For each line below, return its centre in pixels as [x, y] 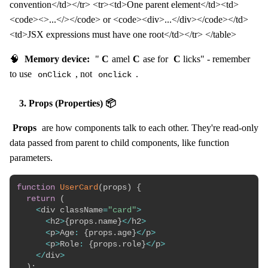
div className [72, 210]
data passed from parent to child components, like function [119, 143]
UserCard [79, 188]
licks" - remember [217, 59]
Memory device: [57, 59]
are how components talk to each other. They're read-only [149, 128]
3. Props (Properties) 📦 [68, 103]
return [41, 199]
